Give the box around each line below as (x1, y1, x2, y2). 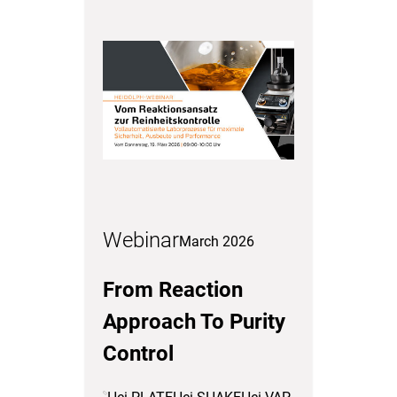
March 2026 (179, 233, 254, 250)
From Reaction (103, 277, 243, 302)
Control (103, 341, 174, 366)
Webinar (103, 228, 179, 253)
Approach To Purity (103, 309, 285, 334)
